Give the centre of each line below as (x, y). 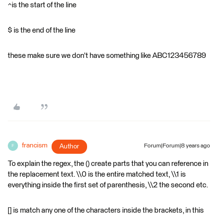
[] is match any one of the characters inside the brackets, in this (106, 210)
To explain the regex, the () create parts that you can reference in (108, 164)
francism (35, 145)
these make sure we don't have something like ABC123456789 (107, 56)
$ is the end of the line (42, 30)
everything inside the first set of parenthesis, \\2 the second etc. (108, 185)
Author (69, 146)
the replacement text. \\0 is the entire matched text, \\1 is (97, 174)
